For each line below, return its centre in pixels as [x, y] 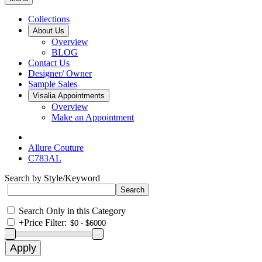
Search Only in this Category [72, 211]
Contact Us [49, 63]
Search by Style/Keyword [52, 178]
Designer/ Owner [60, 73]
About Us [49, 31]
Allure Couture [56, 148]
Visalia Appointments [69, 96]
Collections [49, 19]
